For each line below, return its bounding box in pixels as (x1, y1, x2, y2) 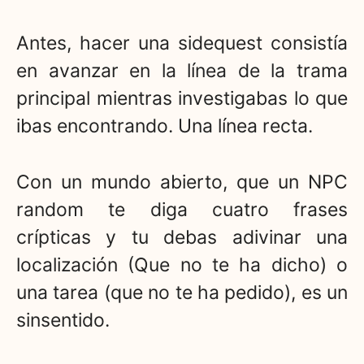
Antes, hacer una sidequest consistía (16, 32, 348, 55)
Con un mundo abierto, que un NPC (16, 170, 348, 193)
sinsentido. (16, 308, 110, 331)
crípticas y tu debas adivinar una (16, 225, 348, 249)
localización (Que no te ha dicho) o (16, 253, 348, 276)
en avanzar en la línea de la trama (16, 59, 348, 83)
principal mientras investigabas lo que (16, 87, 348, 110)
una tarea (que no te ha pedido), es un (16, 280, 348, 304)
